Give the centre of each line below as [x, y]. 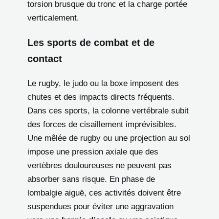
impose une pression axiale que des [93, 152]
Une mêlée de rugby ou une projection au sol [109, 138]
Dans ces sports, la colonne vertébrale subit [108, 110]
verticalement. [53, 18]
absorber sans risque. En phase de [91, 179]
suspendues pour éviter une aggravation [100, 206]
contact [45, 58]
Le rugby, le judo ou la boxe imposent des [103, 83]
